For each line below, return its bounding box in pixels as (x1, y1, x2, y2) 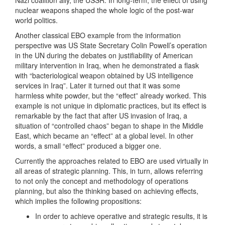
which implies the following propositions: (15, 196, 142, 206)
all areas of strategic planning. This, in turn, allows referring (15, 166, 203, 176)
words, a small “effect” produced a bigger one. (15, 141, 161, 151)
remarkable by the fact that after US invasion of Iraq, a (15, 110, 187, 121)
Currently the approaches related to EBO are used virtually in (15, 156, 208, 166)
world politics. (15, 15, 58, 26)
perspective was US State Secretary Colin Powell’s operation (15, 40, 207, 51)
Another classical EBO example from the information (15, 30, 181, 41)
